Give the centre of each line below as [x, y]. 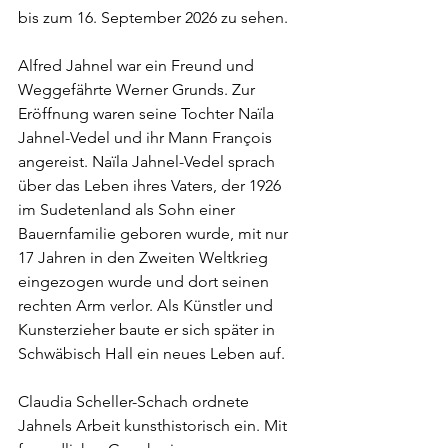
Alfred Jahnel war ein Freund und [138, 65]
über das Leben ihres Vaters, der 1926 [151, 185]
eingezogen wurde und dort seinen [145, 281]
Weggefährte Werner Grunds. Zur [138, 89]
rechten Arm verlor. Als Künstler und [147, 305]
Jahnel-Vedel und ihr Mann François [147, 137]
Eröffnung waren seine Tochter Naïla [148, 113]
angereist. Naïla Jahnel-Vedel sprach [148, 161]
